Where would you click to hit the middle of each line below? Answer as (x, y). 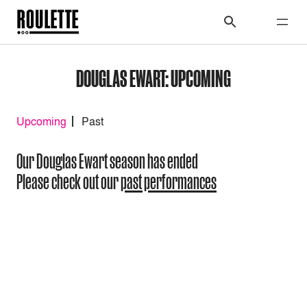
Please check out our (69, 182)
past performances (169, 182)
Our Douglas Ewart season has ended (107, 161)
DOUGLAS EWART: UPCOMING (153, 78)
